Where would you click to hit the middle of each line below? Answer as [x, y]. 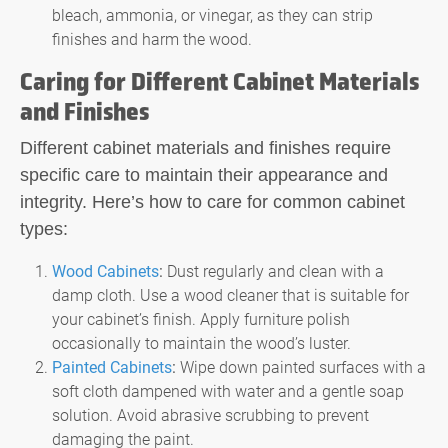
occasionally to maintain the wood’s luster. [201, 342]
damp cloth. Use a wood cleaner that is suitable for [230, 294]
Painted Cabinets [112, 366]
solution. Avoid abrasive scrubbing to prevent [210, 414]
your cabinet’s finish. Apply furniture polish [201, 318]
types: [44, 228]
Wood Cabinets [105, 270]
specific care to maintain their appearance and [204, 174]
